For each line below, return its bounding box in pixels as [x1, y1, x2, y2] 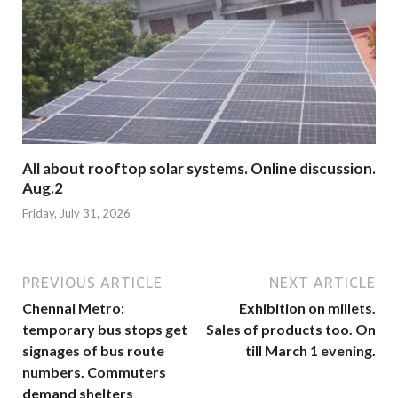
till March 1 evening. [245, 342, 376, 360]
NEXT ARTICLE [269, 275, 376, 291]
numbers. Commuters [22, 363, 166, 381]
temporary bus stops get [22, 321, 187, 338]
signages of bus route [22, 342, 164, 360]
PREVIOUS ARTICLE [22, 275, 163, 291]
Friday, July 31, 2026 [22, 206, 131, 221]
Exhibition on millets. [239, 299, 376, 317]
